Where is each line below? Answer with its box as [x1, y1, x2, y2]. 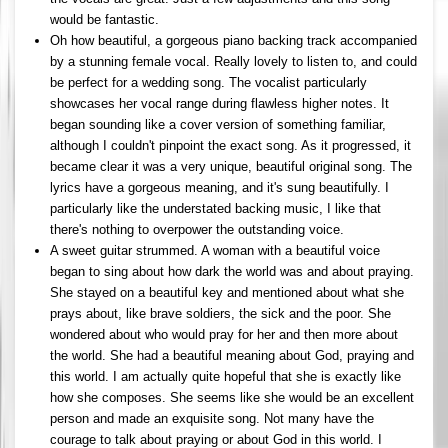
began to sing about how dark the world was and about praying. [50, 263, 414, 279]
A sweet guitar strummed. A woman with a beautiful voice [50, 242, 380, 258]
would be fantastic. [50, 11, 159, 27]
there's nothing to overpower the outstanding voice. [50, 221, 344, 237]
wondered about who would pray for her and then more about [50, 326, 398, 342]
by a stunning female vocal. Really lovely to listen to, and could [50, 53, 417, 69]
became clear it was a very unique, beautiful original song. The [50, 158, 412, 174]
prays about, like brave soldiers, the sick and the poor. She [50, 305, 391, 321]
